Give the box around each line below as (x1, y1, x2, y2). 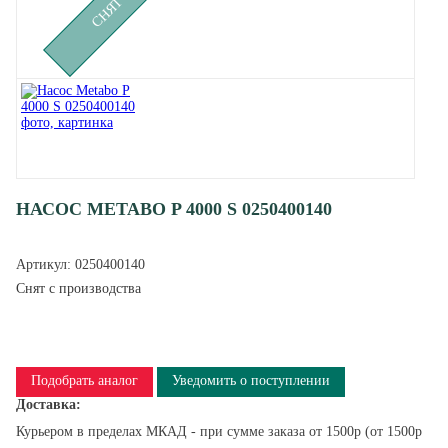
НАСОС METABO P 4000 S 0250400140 (16, 199, 332, 219)
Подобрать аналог (31, 373, 138, 388)
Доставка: (16, 397, 81, 412)
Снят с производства (16, 281, 141, 296)
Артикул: (16, 257, 75, 272)
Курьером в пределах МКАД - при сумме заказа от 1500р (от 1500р (16, 424, 422, 439)
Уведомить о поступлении (172, 373, 330, 388)
